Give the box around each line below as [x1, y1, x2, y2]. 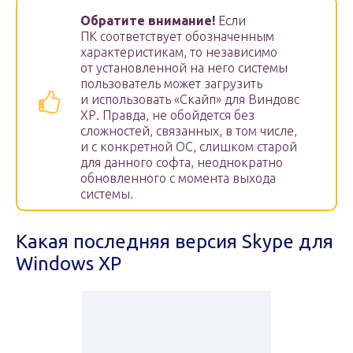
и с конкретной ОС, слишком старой [80, 139, 297, 154]
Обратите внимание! [80, 13, 215, 28]
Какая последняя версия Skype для [16, 231, 333, 253]
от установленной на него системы [80, 61, 288, 76]
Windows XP [16, 253, 121, 275]
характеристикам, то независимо [80, 45, 277, 60]
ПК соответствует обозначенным [80, 29, 274, 44]
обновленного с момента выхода [80, 171, 276, 186]
